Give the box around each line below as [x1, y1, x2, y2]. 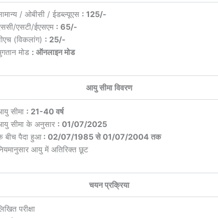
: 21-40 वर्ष [26, 107, 64, 117]
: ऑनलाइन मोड [32, 47, 75, 57]
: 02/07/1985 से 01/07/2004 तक [41, 132, 161, 142]
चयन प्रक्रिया [89, 180, 129, 190]
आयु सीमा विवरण [86, 83, 132, 93]
